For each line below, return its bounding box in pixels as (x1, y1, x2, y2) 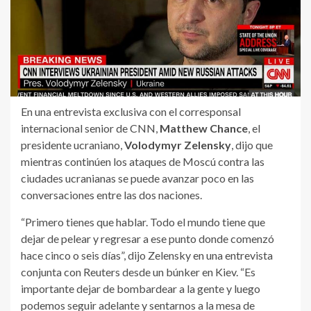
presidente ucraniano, (21, 138, 124, 152)
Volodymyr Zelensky (124, 138, 231, 152)
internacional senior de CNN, (21, 121, 160, 135)
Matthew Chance (160, 121, 248, 135)
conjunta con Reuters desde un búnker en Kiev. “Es (21, 265, 255, 279)
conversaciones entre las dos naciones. (21, 188, 202, 202)
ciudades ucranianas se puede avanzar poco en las (21, 171, 254, 185)
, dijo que (231, 138, 273, 152)
